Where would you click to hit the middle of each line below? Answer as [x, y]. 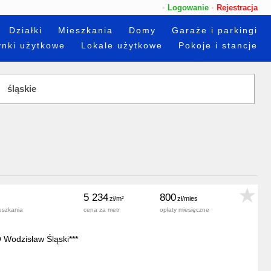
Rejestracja [237, 8]
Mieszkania [86, 31]
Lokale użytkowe [122, 46]
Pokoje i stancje [218, 46]
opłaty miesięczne [184, 209]
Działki [26, 31]
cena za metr [102, 209]
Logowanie [188, 8]
